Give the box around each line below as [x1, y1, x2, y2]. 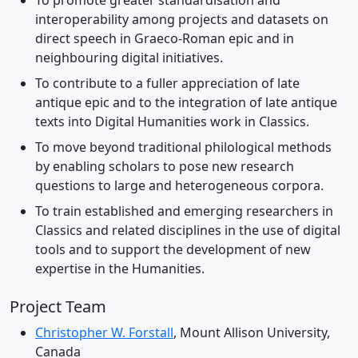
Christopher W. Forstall [35, 324, 173, 342]
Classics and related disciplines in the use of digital [35, 221, 340, 240]
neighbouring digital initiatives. [35, 49, 223, 67]
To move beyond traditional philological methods [35, 138, 332, 157]
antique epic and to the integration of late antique [35, 93, 337, 112]
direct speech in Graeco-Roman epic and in [35, 30, 294, 48]
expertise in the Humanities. [35, 260, 205, 278]
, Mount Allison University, [173, 324, 330, 342]
